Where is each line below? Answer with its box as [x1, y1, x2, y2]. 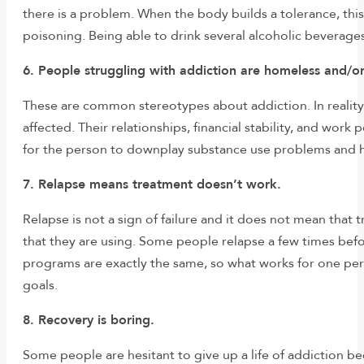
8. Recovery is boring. [23, 311, 154, 330]
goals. [23, 276, 58, 295]
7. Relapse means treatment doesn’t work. [23, 175, 281, 194]
